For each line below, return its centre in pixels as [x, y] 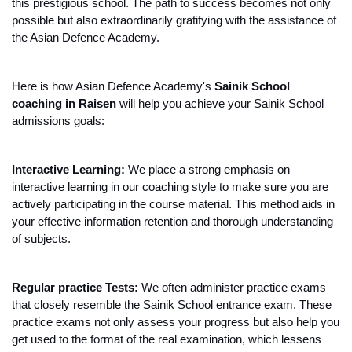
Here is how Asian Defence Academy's [113, 87]
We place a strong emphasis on [209, 170]
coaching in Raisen [66, 104]
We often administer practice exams [232, 288]
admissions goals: [58, 121]
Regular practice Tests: [75, 288]
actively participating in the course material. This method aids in [173, 205]
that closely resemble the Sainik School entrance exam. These [172, 305]
